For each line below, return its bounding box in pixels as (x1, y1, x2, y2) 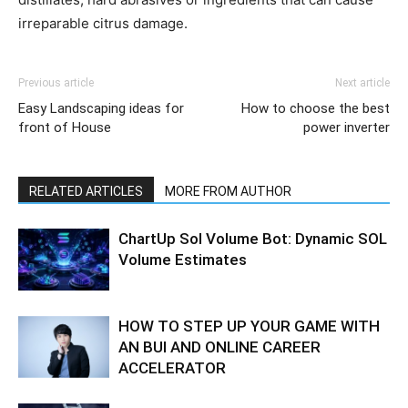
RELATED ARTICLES (29, 183, 143, 199)
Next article (335, 76, 390, 89)
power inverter (303, 118, 390, 136)
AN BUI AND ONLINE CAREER (118, 337, 321, 356)
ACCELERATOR (118, 358, 226, 377)
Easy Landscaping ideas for (18, 99, 184, 117)
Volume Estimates (118, 250, 247, 269)
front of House (18, 118, 111, 136)
